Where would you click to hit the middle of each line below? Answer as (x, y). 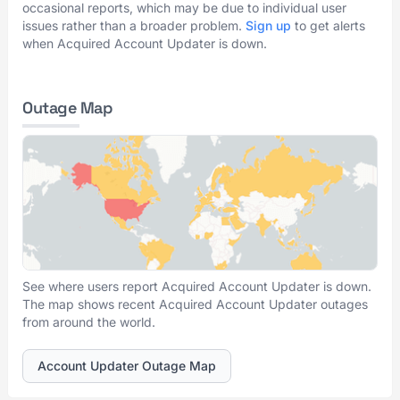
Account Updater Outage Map (127, 366)
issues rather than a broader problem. (134, 25)
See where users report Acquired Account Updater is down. (197, 286)
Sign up (268, 25)
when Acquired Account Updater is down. (145, 43)
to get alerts (328, 25)
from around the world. (89, 322)
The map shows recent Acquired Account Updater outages (195, 304)
